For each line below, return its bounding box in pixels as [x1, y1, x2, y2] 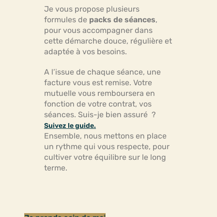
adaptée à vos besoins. [44, 47, 127, 56]
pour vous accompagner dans [44, 26, 153, 35]
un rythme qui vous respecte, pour [44, 142, 170, 151]
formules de [44, 15, 89, 24]
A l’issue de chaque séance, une [44, 67, 161, 77]
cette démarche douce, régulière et [44, 36, 172, 46]
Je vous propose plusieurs [44, 4, 139, 14]
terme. [44, 163, 67, 172]
